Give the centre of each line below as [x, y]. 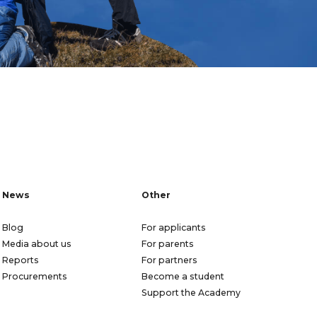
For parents [168, 244]
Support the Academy [191, 293]
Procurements [35, 277]
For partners [169, 260]
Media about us [37, 244]
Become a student [183, 277]
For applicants [174, 228]
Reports [21, 260]
